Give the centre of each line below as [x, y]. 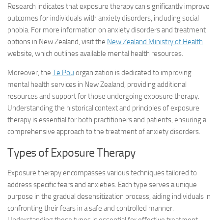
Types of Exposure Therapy [72, 152]
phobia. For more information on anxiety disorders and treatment [107, 30]
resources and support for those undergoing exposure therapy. [103, 96]
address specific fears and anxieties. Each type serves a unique [102, 185]
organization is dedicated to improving [133, 73]
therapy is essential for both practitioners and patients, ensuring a [107, 120]
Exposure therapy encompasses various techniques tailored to [102, 173]
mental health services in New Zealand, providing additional [97, 84]
